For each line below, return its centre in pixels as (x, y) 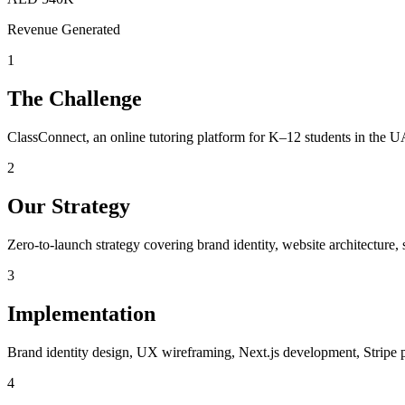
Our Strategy (69, 206)
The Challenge (75, 99)
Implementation (81, 313)
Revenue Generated (64, 30)
